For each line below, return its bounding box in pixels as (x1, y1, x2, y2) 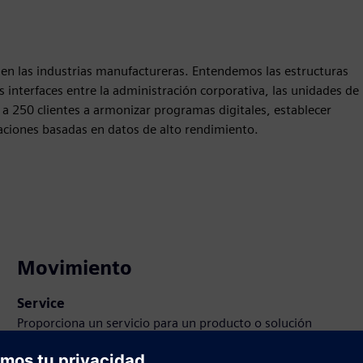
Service (17, 296, 66, 312)
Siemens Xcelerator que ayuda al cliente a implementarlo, (17, 335, 342, 351)
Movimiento (17, 256, 133, 280)
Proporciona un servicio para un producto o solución (17, 315, 313, 331)
